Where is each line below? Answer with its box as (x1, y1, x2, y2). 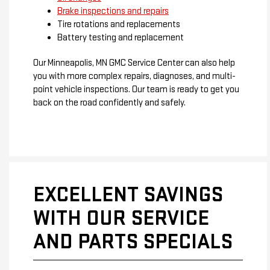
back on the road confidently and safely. (33, 96, 186, 108)
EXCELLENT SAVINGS (33, 181, 223, 208)
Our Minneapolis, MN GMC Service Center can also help (33, 57, 235, 69)
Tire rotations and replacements (57, 18, 180, 30)
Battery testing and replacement (57, 31, 184, 43)
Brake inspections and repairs (57, 5, 169, 17)
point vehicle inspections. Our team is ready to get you (33, 83, 239, 95)
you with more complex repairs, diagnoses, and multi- (33, 70, 236, 82)
